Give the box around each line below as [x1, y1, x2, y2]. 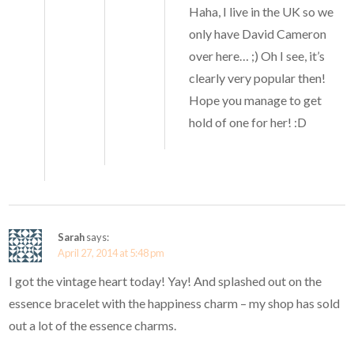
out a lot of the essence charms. [9, 318, 177, 333]
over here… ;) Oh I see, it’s [189, 48, 326, 64]
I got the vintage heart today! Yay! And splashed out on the [9, 273, 322, 289]
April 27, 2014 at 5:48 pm [58, 247, 165, 260]
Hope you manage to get [189, 92, 322, 108]
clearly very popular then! [189, 70, 326, 86]
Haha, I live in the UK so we [189, 4, 334, 20]
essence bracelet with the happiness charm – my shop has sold [9, 296, 341, 311]
